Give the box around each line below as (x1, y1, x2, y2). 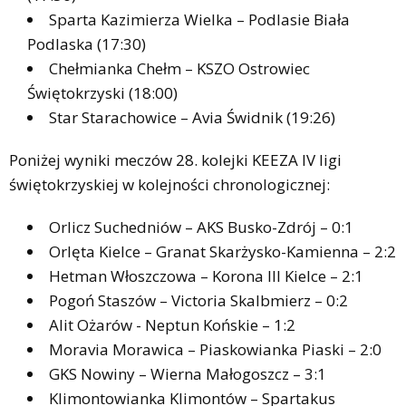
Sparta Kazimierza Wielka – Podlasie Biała (49, 8, 350, 30)
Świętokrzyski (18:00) (27, 82, 178, 103)
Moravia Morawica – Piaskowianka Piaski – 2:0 (49, 338, 382, 360)
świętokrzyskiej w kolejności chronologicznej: (9, 173, 330, 195)
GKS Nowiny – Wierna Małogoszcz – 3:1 (49, 362, 326, 384)
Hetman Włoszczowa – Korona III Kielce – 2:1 (49, 265, 363, 286)
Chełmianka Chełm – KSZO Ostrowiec (49, 57, 310, 79)
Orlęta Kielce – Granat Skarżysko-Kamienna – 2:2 (49, 240, 396, 262)
